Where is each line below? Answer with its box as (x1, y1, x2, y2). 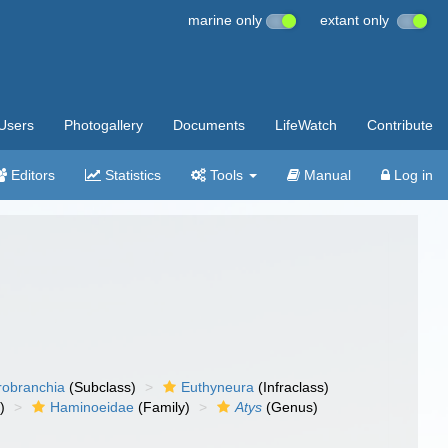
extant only (320, 12, 397, 28)
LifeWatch (275, 117, 337, 133)
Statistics (101, 167, 161, 183)
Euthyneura (181, 379, 255, 395)
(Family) (134, 399, 191, 415)
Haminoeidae (50, 399, 135, 415)
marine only (188, 12, 266, 28)
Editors (7, 167, 55, 183)
